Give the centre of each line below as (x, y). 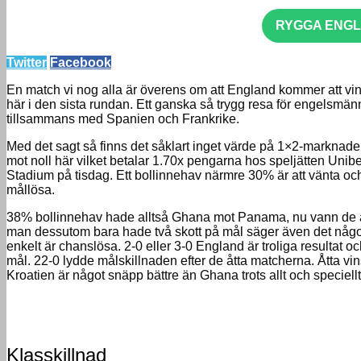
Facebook (81, 63)
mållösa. (31, 190)
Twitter (27, 63)
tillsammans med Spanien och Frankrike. (123, 119)
